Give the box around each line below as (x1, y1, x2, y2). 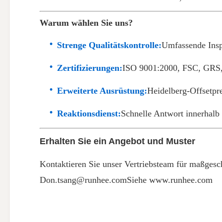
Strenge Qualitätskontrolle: (57, 40, 162, 50)
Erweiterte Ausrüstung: (57, 86, 147, 96)
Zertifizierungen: (57, 63, 122, 73)
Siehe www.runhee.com (127, 175, 213, 185)
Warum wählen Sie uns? (40, 18, 133, 28)
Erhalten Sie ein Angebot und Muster (40, 136, 195, 146)
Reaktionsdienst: (57, 109, 121, 118)
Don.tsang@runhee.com (40, 175, 127, 185)
